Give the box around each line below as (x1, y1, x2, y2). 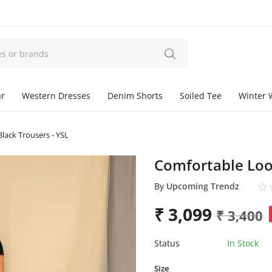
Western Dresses (22, 90, 90, 101)
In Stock (227, 237, 259, 249)
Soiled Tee (180, 90, 222, 101)
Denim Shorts (107, 90, 163, 101)
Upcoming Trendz (166, 180, 240, 192)
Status (154, 237, 180, 249)
